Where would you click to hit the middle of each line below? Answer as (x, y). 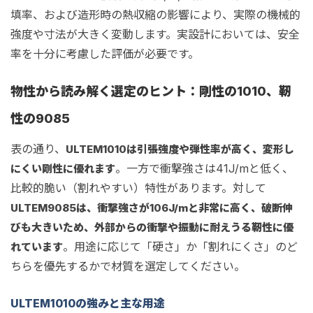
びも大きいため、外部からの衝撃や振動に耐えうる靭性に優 (152, 227)
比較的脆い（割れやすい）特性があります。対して (138, 188)
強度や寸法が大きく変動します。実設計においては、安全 (155, 34)
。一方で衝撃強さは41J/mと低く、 (204, 168)
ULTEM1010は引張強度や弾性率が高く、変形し (180, 149)
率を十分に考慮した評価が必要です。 (105, 54)
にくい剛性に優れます (63, 169)
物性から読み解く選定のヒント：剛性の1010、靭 (151, 91)
